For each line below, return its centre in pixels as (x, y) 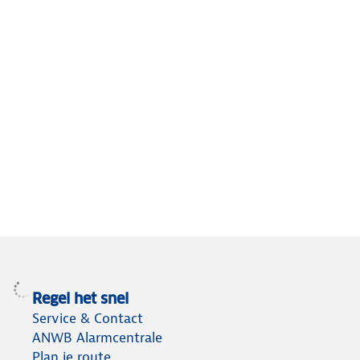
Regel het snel (80, 298)
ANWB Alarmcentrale (97, 337)
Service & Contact (88, 318)
